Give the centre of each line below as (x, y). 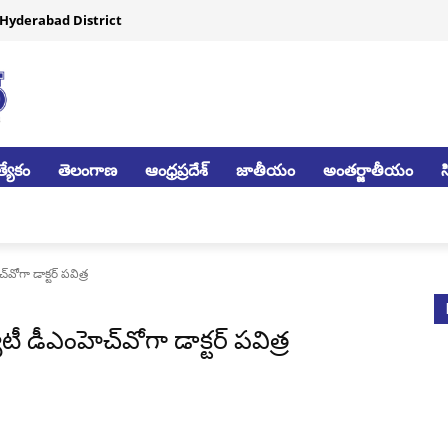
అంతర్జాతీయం (368, 170)
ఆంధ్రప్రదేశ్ (176, 170)
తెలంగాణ (87, 170)
